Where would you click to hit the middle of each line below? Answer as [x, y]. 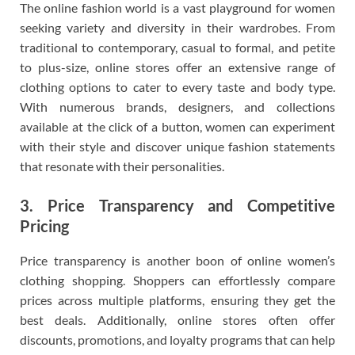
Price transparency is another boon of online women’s [177, 261]
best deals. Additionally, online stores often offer [177, 320]
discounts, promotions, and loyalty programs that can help [177, 340]
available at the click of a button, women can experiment [177, 127]
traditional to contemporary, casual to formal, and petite [177, 48]
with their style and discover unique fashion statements [177, 147]
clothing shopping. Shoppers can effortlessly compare [177, 281]
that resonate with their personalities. [122, 166]
